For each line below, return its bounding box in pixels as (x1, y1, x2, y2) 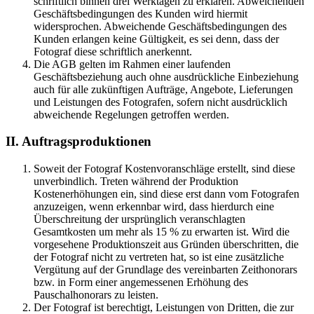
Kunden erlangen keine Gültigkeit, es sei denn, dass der (34, 32, 279, 45)
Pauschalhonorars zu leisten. (34, 288, 158, 301)
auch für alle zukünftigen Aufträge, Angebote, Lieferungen (34, 83, 293, 95)
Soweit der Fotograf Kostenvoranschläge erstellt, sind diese (34, 162, 295, 175)
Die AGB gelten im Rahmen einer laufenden (34, 57, 231, 70)
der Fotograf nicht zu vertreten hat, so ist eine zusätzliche (34, 250, 284, 263)
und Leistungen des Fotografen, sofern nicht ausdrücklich (34, 95, 287, 108)
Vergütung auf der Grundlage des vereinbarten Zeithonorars (34, 263, 297, 275)
